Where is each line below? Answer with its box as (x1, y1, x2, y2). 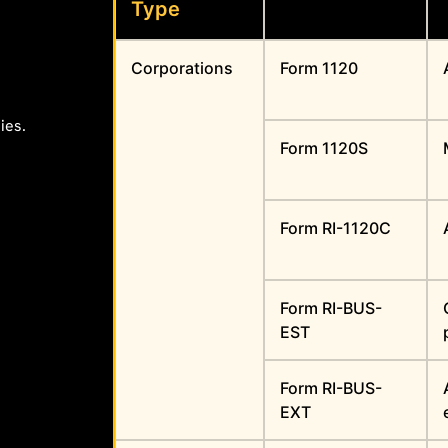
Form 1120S (280, 138, 369, 159)
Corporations (131, 58, 234, 79)
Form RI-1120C (280, 218, 392, 239)
